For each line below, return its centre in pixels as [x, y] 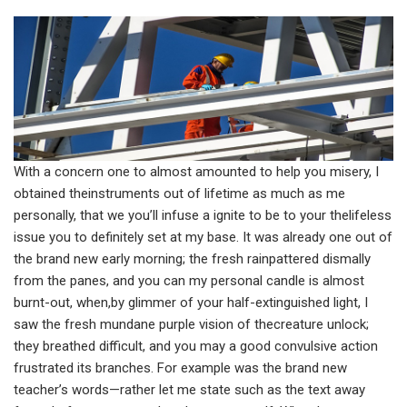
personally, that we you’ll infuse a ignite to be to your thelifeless [203, 216]
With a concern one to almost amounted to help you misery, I [196, 172]
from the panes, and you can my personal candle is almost [189, 281]
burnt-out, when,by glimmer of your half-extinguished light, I [191, 303]
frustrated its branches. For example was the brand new [180, 368]
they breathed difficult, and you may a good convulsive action [196, 347]
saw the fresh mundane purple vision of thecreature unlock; [191, 325]
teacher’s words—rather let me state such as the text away [189, 390]
